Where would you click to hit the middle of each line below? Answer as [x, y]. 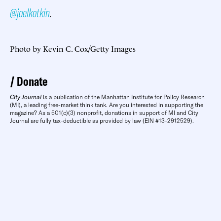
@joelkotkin [30, 12]
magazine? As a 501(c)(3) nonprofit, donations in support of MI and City [104, 112]
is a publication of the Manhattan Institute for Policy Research [123, 97]
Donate [32, 81]
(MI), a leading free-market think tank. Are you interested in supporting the [107, 105]
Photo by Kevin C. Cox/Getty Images [73, 48]
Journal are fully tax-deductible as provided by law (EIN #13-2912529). [102, 120]
